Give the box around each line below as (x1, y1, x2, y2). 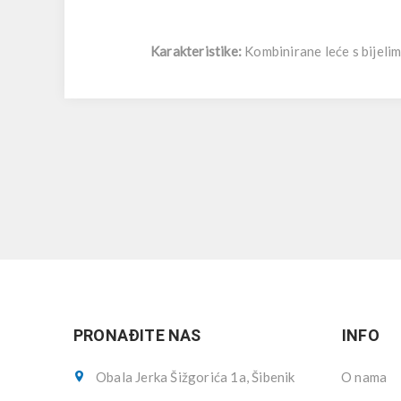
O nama (341, 369, 388, 385)
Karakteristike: (150, 43, 242, 59)
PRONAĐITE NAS (73, 326, 201, 345)
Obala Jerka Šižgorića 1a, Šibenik (96, 369, 295, 385)
